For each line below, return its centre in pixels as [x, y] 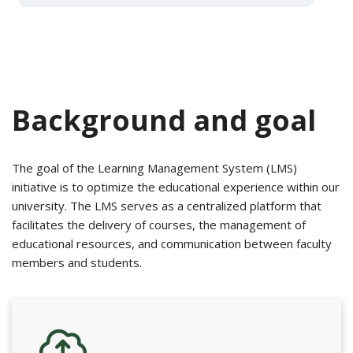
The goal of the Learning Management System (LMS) [154, 168]
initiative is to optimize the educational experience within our [176, 187]
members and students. [77, 263]
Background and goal [164, 121]
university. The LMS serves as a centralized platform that [167, 206]
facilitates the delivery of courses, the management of [159, 225]
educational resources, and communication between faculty [172, 244]
